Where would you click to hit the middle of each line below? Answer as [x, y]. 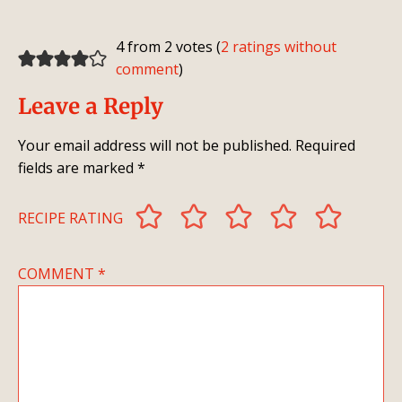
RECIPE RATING [70, 218]
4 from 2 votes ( [168, 47]
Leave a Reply [91, 107]
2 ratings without [278, 47]
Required [325, 146]
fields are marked [78, 168]
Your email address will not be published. [155, 146]
